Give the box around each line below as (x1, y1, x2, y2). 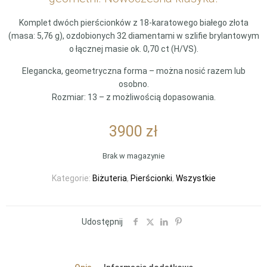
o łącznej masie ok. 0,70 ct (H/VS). (69, 44, 198, 54)
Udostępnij (81, 217, 123, 226)
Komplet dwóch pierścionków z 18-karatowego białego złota (18, 18, 249, 27)
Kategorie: (51, 173, 92, 183)
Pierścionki (130, 173, 172, 183)
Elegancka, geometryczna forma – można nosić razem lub (21, 66, 246, 76)
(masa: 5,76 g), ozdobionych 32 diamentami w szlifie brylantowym (8, 31, 259, 41)
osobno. (118, 79, 149, 89)
